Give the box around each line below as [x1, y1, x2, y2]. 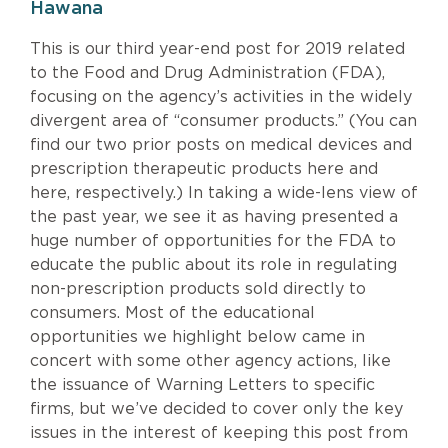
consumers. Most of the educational [30, 305, 315, 322]
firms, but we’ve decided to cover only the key [30, 401, 403, 418]
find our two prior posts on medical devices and [30, 137, 412, 154]
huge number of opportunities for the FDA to [30, 233, 396, 250]
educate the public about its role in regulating [30, 257, 397, 274]
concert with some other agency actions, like [30, 353, 391, 370]
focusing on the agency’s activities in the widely [30, 89, 412, 106]
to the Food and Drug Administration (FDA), [30, 65, 385, 82]
